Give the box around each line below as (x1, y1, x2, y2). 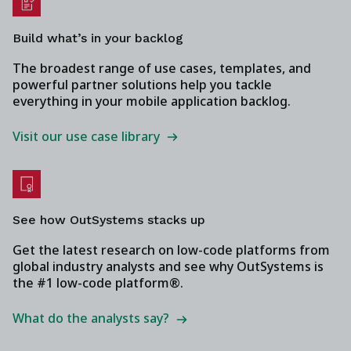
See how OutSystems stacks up (13, 212, 205, 228)
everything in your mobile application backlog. (13, 92, 291, 110)
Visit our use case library (13, 127, 160, 145)
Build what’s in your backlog (13, 30, 183, 45)
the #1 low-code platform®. (13, 274, 183, 292)
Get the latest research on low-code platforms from (13, 241, 330, 259)
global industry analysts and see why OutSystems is (13, 258, 324, 276)
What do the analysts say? (13, 309, 169, 327)
